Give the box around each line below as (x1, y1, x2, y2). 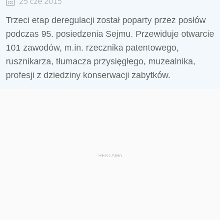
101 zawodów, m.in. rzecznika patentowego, (6, 43, 179, 53)
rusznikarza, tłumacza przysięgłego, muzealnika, (6, 56, 195, 66)
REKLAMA (98, 153, 122, 158)
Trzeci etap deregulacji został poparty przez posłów (6, 15, 206, 25)
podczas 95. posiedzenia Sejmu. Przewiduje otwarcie (6, 29, 214, 39)
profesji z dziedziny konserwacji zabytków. (6, 70, 170, 80)
